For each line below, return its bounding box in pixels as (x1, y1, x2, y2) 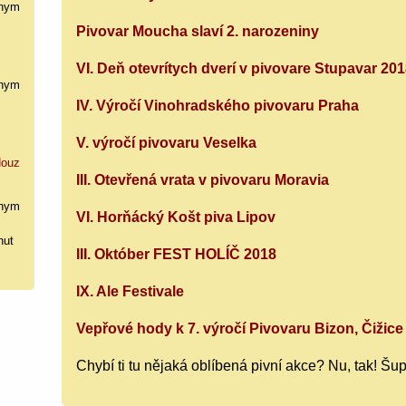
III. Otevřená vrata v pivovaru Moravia (76, 171, 330, 188)
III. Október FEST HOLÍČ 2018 (76, 246, 277, 262)
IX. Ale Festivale (76, 283, 185, 299)
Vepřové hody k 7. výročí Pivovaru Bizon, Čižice (76, 320, 404, 336)
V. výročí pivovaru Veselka (76, 134, 257, 150)
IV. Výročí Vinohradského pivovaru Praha (76, 97, 360, 113)
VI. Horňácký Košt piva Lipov (76, 208, 276, 225)
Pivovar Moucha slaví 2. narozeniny (76, 23, 320, 39)
